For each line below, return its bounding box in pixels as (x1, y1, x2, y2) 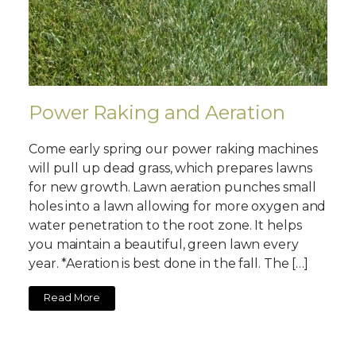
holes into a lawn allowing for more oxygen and (29, 198, 327, 214)
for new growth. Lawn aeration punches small (29, 179, 316, 195)
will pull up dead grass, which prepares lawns (29, 160, 312, 176)
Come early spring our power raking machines (29, 141, 318, 157)
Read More (44, 292, 101, 304)
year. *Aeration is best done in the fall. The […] (29, 255, 309, 271)
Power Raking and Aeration (29, 100, 285, 124)
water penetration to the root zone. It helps (29, 217, 302, 233)
